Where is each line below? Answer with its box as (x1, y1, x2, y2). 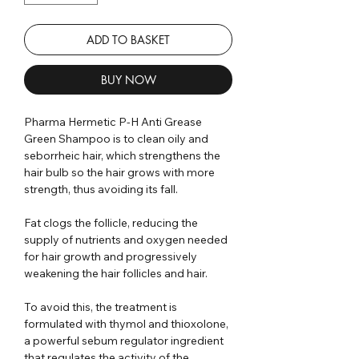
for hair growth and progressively (24, 248, 197, 264)
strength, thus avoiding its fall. (24, 181, 178, 196)
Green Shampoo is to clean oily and (24, 131, 208, 146)
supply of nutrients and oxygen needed (24, 232, 228, 247)
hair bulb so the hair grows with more (24, 164, 215, 179)
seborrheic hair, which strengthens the (24, 147, 220, 163)
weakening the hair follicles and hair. (24, 265, 208, 280)
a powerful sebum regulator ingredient (24, 333, 224, 348)
